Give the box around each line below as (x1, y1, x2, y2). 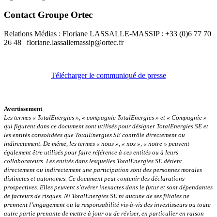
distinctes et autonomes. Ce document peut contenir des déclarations (4, 175, 185, 183)
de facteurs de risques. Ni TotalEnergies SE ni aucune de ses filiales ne (4, 193, 189, 200)
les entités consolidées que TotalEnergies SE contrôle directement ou (4, 132, 185, 139)
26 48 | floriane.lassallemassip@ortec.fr (4, 38, 124, 47)
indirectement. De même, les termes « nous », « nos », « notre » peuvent (4, 140, 189, 148)
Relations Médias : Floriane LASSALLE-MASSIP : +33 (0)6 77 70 (4, 30, 211, 38)
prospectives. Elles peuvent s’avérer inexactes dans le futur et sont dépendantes (4, 184, 213, 191)
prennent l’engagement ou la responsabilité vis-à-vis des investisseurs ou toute (4, 201, 211, 209)
